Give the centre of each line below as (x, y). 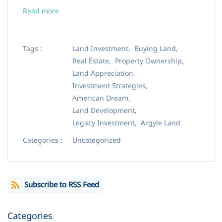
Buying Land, (158, 48)
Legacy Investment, (107, 123)
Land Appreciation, (106, 73)
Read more (41, 11)
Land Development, (107, 110)
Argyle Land (161, 123)
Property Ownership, (151, 61)
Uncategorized (97, 140)
